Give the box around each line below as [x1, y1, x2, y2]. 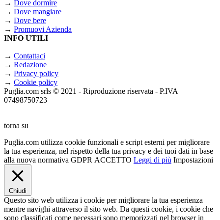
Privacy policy [14, 69, 58, 78]
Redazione [14, 60, 47, 69]
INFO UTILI [4, 34, 48, 43]
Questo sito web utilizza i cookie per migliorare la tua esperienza [4, 196, 203, 205]
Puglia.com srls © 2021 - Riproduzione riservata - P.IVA [4, 87, 178, 96]
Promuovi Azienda [14, 25, 72, 34]
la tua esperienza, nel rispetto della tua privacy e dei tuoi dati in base [4, 147, 213, 156]
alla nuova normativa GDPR [4, 156, 94, 165]
